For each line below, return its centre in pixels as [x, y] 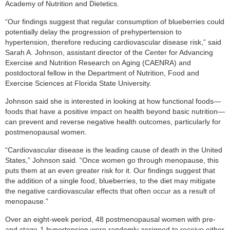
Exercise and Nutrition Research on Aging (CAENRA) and [98, 63]
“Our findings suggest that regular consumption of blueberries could [115, 22]
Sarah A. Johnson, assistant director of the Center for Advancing [109, 53]
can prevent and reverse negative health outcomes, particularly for [113, 122]
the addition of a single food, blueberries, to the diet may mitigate [110, 181]
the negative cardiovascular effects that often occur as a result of [110, 191]
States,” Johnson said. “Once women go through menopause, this [112, 160]
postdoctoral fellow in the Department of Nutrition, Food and [102, 73]
